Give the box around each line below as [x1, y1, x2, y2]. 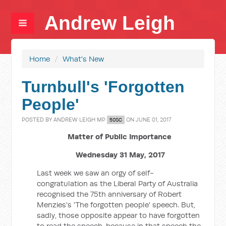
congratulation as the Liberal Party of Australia [37, 179, 198, 188]
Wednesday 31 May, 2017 [76, 150, 165, 159]
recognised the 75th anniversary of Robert [37, 189, 182, 199]
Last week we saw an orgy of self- [37, 168, 154, 178]
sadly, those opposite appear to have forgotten [37, 210, 200, 220]
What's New [63, 54, 104, 64]
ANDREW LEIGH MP [53, 116, 106, 123]
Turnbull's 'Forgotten [22, 78, 185, 96]
